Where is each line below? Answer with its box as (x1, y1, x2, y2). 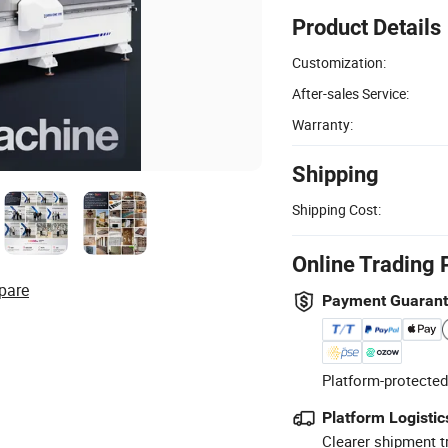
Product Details (292, 14, 441, 40)
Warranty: (292, 114, 353, 134)
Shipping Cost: (292, 199, 381, 219)
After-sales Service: (292, 83, 409, 103)
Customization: (292, 52, 386, 72)
